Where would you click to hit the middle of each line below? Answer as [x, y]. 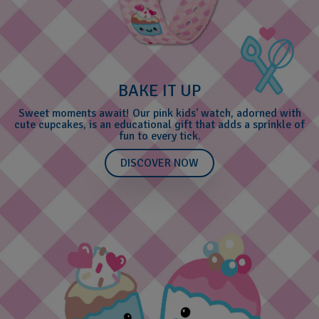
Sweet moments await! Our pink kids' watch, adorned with [159, 113]
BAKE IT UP [159, 90]
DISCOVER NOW [159, 163]
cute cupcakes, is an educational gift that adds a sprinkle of [159, 124]
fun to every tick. [159, 136]
